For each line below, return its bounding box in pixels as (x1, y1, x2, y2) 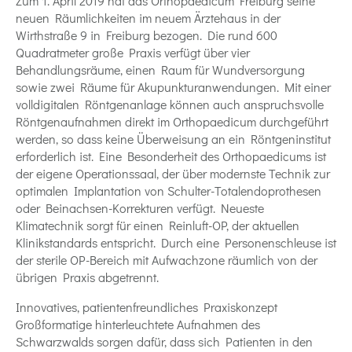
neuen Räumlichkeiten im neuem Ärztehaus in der (16, 9, 280, 26)
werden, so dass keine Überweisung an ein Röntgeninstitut (16, 130, 331, 147)
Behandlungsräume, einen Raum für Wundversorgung (16, 60, 305, 78)
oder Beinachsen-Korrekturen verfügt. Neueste (16, 199, 264, 216)
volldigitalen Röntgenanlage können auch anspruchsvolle (16, 95, 324, 112)
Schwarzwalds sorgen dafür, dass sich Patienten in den (16, 332, 313, 350)
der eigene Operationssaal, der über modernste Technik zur (16, 164, 330, 181)
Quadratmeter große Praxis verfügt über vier (16, 43, 250, 60)
